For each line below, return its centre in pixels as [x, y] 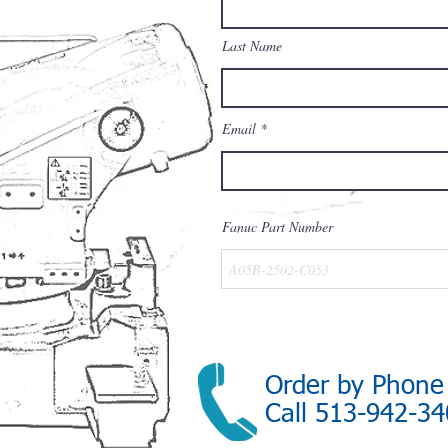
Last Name [252, 45]
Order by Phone [354, 387]
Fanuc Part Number [277, 226]
